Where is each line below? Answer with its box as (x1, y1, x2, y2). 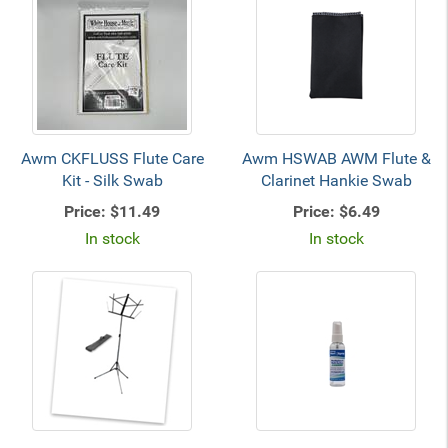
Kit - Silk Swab (61, 171, 163, 190)
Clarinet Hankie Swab (260, 171, 412, 190)
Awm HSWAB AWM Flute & (241, 149, 431, 168)
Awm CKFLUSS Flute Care (20, 149, 204, 168)
